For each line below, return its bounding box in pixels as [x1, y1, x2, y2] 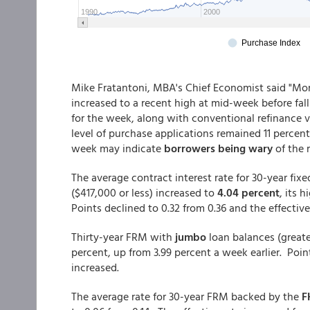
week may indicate [71, 140, 161, 156]
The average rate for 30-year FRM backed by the [71, 288, 302, 304]
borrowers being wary [161, 140, 273, 156]
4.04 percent [215, 184, 280, 201]
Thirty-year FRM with [71, 228, 175, 245]
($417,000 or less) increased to [71, 184, 215, 201]
